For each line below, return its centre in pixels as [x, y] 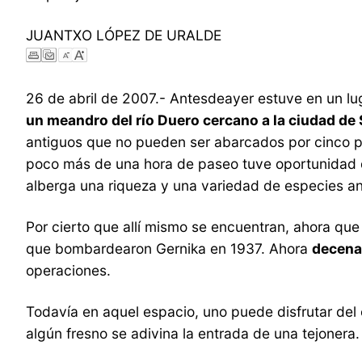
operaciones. [68, 270]
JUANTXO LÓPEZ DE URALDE [124, 35]
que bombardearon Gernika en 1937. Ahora [169, 248]
